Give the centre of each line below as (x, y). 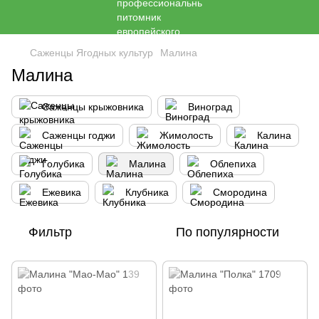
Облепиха (233, 164)
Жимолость (186, 135)
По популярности (228, 232)
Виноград (210, 107)
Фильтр (50, 232)
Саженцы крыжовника (93, 107)
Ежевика (62, 192)
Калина (274, 135)
